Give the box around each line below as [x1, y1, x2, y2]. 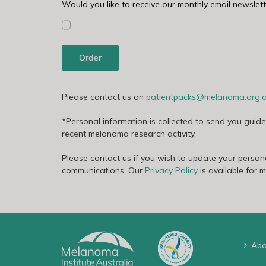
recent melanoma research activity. [61, 128, 196, 139]
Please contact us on [61, 91, 146, 102]
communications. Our [61, 164, 145, 176]
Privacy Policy [144, 164, 198, 176]
